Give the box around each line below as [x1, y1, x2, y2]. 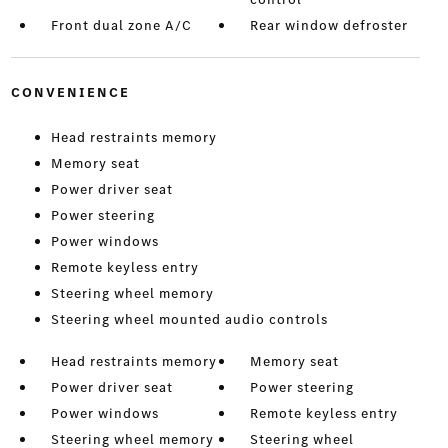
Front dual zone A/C [50, 16, 192, 36]
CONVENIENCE [10, 83, 130, 103]
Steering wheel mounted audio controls [50, 310, 328, 330]
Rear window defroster [250, 16, 409, 36]
